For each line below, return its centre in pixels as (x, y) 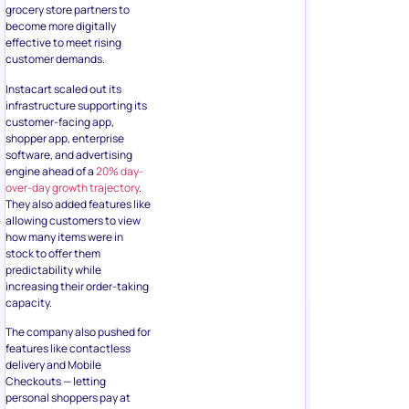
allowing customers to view (73, 220)
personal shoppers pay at (68, 398)
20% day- (120, 171)
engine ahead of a (51, 171)
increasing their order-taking (77, 286)
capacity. (29, 302)
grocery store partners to (68, 10)
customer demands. (55, 59)
